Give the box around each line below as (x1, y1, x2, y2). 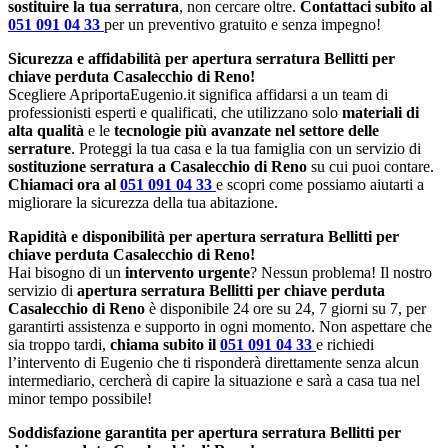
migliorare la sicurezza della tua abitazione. (8, 193, 278, 211)
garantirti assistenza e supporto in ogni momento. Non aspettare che (8, 317, 432, 335)
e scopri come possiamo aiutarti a (216, 175, 424, 193)
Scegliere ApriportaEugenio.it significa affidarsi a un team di (8, 85, 388, 103)
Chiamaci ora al (8, 175, 120, 193)
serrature (8, 139, 71, 157)
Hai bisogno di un (8, 263, 125, 281)
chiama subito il (110, 335, 220, 353)
